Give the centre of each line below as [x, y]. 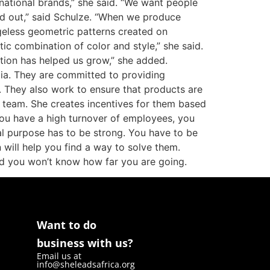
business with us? [85, 243]
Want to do [66, 225]
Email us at [59, 256]
